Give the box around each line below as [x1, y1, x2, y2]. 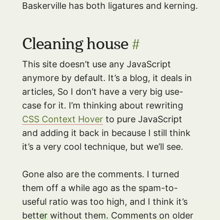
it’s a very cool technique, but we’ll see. [22, 141, 183, 152]
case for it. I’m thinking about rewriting [22, 100, 183, 110]
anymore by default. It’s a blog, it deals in [22, 72, 192, 83]
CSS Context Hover [22, 113, 103, 124]
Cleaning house [22, 36, 132, 53]
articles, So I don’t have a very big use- [22, 86, 183, 97]
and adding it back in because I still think [22, 127, 191, 138]
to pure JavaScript [103, 113, 182, 124]
